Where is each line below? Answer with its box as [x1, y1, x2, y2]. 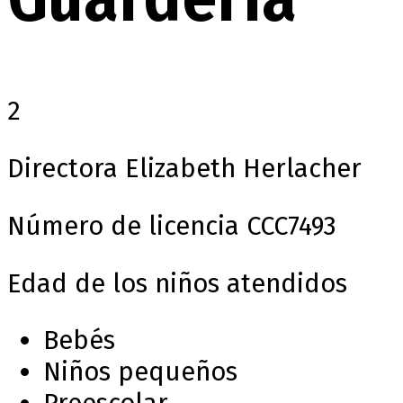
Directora [7, 153, 118, 185]
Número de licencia [7, 210, 246, 242]
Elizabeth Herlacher [118, 153, 362, 185]
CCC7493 [246, 210, 336, 242]
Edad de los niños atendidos [7, 267, 347, 300]
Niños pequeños [43, 356, 237, 389]
